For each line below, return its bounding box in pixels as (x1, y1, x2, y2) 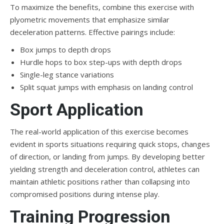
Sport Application (10, 99, 143, 119)
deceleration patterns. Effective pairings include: (10, 27, 175, 37)
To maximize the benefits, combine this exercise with (10, 2, 194, 12)
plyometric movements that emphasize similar (10, 14, 169, 24)
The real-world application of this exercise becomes (10, 126, 188, 136)
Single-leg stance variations (20, 69, 114, 79)
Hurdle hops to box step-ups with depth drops (20, 57, 182, 67)
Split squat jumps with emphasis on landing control (20, 82, 193, 92)
